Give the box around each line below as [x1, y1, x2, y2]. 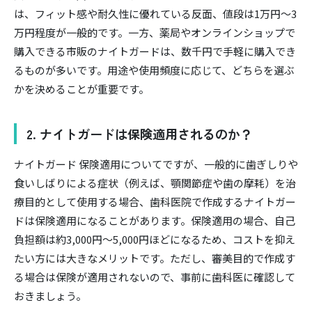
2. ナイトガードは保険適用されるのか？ [26, 125, 253, 143]
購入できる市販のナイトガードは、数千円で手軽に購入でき [14, 44, 296, 59]
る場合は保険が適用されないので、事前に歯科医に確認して [14, 269, 295, 284]
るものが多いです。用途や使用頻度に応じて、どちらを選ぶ [14, 63, 295, 78]
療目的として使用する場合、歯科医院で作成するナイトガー [14, 194, 296, 209]
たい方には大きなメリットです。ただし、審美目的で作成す [14, 250, 295, 265]
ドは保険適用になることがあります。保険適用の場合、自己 [14, 212, 295, 228]
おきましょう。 [14, 288, 86, 303]
